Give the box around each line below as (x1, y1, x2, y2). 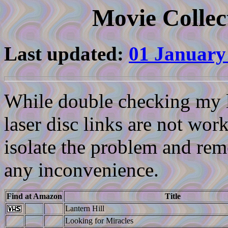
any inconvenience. (4, 158, 159, 181)
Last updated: (4, 43, 129, 65)
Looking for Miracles (65, 216, 133, 225)
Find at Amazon (7, 191, 62, 201)
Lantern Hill (65, 204, 104, 213)
